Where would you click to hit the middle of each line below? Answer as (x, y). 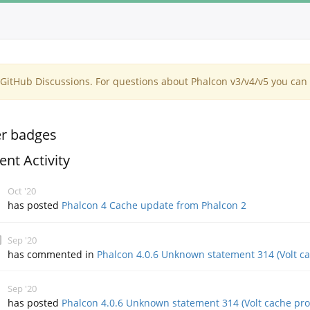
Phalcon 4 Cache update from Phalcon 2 (154, 205)
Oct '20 (22, 191)
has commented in (53, 254)
